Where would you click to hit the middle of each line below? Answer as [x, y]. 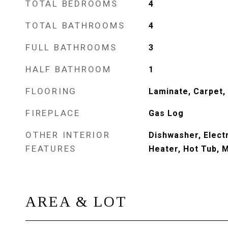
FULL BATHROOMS [71, 47]
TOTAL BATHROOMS [75, 25]
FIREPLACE [53, 113]
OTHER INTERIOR [68, 135]
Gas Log [166, 113]
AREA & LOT [76, 202]
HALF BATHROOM [68, 69]
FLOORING [51, 91]
